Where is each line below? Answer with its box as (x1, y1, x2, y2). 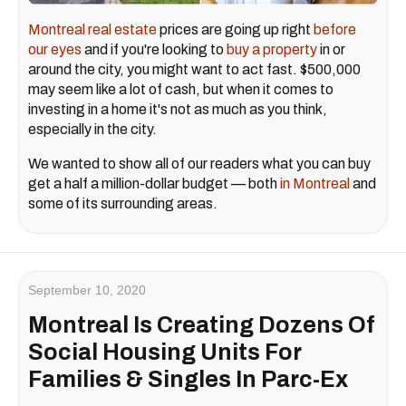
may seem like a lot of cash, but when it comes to (28, 81, 333, 97)
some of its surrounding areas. (28, 195, 217, 211)
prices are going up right (157, 21, 314, 37)
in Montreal (280, 175, 350, 191)
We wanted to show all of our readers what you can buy (28, 155, 371, 171)
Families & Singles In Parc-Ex (28, 366, 348, 391)
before (314, 21, 356, 37)
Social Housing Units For (28, 339, 302, 364)
